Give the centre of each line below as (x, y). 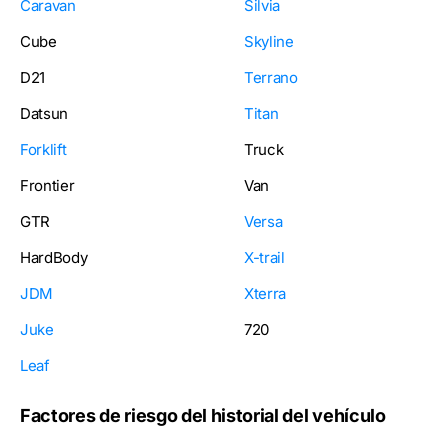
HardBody (54, 258)
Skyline (269, 42)
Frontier (47, 186)
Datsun (44, 114)
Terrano (271, 78)
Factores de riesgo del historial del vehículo (203, 416)
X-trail (264, 258)
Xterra (265, 294)
